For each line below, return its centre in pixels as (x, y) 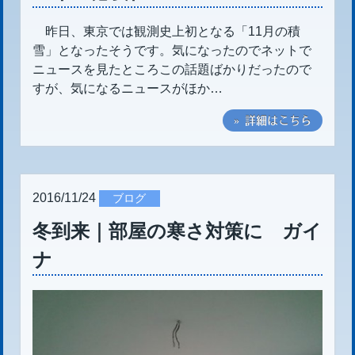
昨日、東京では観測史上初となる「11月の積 (166, 31)
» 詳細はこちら (273, 120)
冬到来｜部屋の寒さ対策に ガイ (177, 231)
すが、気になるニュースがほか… (127, 88)
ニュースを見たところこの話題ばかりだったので (172, 69)
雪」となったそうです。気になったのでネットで (172, 50)
